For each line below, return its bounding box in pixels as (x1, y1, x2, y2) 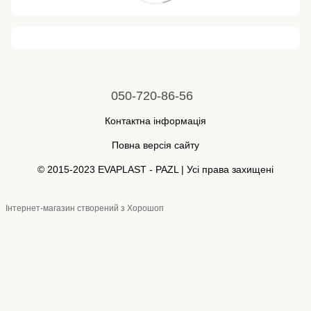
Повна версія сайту (112, 139, 199, 151)
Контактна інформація (105, 115, 206, 126)
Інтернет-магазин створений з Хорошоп (6, 203, 164, 214)
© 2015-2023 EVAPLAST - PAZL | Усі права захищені (37, 163, 274, 175)
